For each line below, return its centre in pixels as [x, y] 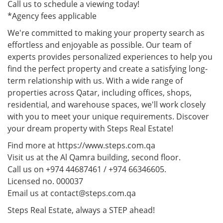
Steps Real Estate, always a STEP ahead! [81, 210]
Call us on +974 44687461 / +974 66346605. [87, 169]
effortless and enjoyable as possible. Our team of [99, 45]
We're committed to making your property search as [106, 33]
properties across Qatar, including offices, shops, [100, 92]
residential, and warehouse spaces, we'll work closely [107, 104]
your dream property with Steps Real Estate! [90, 128]
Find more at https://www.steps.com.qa [81, 145]
